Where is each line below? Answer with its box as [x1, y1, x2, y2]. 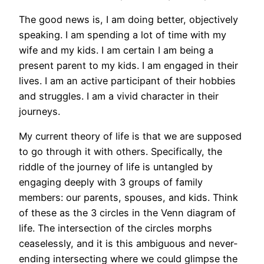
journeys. [19, 105, 60, 118]
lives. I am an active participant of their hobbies [19, 75, 236, 87]
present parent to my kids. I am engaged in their [19, 60, 238, 72]
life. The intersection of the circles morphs [19, 222, 212, 235]
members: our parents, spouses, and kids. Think [19, 192, 238, 204]
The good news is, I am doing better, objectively [19, 14, 238, 26]
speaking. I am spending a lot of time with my [19, 29, 226, 41]
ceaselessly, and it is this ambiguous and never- [19, 237, 238, 250]
